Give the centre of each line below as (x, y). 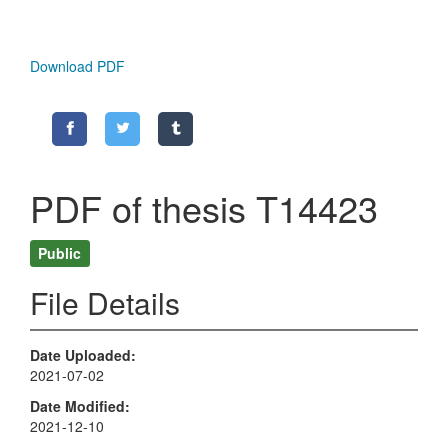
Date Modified (77, 405)
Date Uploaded (80, 355)
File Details (105, 303)
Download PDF (77, 66)
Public (60, 252)
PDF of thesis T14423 (204, 208)
